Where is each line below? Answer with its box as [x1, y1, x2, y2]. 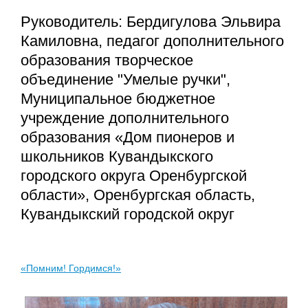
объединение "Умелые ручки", [21, 71, 230, 89]
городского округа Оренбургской [21, 167, 247, 185]
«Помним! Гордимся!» [21, 263, 121, 274]
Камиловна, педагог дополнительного [21, 32, 284, 50]
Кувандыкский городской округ [21, 206, 234, 223]
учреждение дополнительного [21, 109, 229, 127]
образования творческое [21, 52, 193, 69]
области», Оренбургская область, [21, 186, 255, 204]
